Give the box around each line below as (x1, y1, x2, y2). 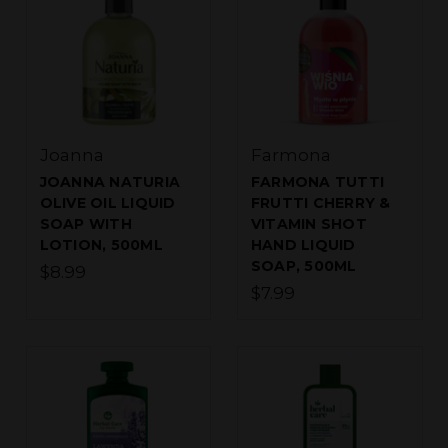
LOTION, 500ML (39, 236, 163, 255)
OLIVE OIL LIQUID (39, 194, 176, 213)
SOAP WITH (39, 215, 132, 234)
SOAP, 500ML (250, 257, 357, 276)
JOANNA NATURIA (39, 173, 180, 192)
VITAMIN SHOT (250, 215, 367, 234)
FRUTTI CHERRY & (250, 194, 391, 213)
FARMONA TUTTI (250, 173, 384, 192)
